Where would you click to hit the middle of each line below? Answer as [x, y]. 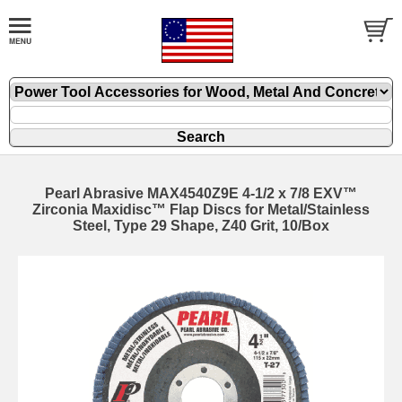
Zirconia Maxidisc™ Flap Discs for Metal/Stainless [201, 210]
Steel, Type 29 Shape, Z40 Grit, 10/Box [201, 226]
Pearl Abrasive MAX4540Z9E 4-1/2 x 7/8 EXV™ [201, 193]
